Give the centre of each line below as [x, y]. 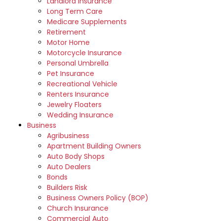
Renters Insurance [78, 94]
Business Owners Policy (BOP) [98, 198]
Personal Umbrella [78, 63]
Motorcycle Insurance [84, 53]
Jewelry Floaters [74, 105]
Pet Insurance [71, 74]
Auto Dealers [69, 167]
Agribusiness [68, 136]
